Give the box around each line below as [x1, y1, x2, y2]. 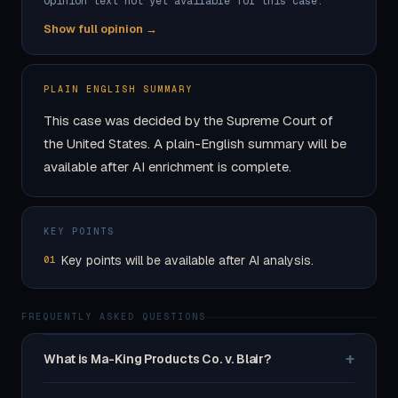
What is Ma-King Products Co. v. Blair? [44, 350, 272, 367]
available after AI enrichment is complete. [44, 158, 291, 175]
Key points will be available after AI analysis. [61, 252, 314, 268]
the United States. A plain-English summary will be [44, 135, 346, 152]
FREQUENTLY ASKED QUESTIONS [21, 311, 206, 322]
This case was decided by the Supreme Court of [44, 112, 333, 129]
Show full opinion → [44, 21, 157, 36]
